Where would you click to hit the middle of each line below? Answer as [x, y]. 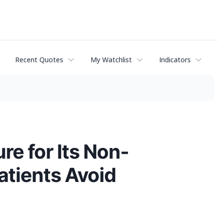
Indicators [175, 60]
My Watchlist [111, 60]
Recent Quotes [39, 60]
